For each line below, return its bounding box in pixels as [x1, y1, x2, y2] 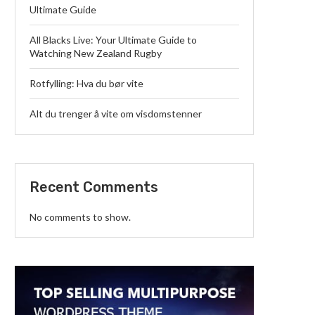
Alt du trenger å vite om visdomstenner [30, 108, 202, 120]
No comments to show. [30, 211, 131, 223]
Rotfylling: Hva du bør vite [30, 77, 143, 89]
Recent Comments [30, 179, 158, 195]
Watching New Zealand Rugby [30, 47, 162, 59]
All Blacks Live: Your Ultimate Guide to [30, 34, 197, 46]
